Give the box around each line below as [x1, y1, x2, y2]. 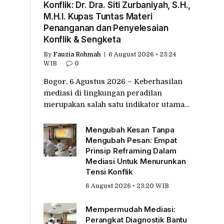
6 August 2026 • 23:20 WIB [85, 182, 169, 189]
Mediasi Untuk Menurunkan [85, 156, 186, 166]
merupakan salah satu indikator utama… [43, 100, 189, 108]
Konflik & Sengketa [43, 34, 121, 44]
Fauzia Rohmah [53, 50, 101, 58]
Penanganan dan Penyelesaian [43, 22, 168, 33]
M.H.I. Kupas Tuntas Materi [43, 11, 152, 21]
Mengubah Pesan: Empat [85, 135, 177, 145]
